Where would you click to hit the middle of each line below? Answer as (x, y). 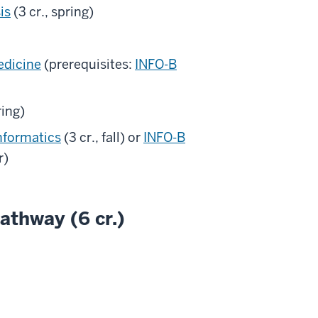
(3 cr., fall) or (102, 137)
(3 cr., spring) (52, 11)
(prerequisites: (88, 64)
